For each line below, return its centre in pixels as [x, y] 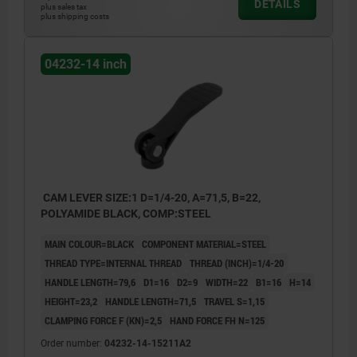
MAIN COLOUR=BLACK [89, 243]
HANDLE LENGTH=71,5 [151, 301]
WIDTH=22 [227, 282]
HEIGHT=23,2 [71, 301]
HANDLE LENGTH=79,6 [90, 282]
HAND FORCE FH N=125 [217, 320]
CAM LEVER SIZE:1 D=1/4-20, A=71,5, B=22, [151, 197]
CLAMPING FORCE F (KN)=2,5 [103, 320]
